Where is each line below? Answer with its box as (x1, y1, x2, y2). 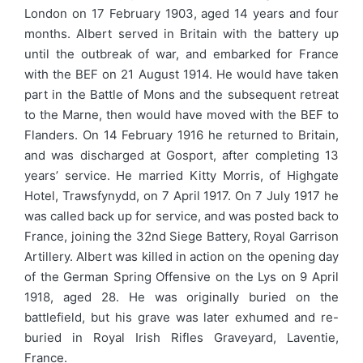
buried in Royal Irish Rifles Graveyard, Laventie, (24, 330, 339, 346)
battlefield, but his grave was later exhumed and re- (24, 310, 339, 326)
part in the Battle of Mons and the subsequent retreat (24, 87, 339, 103)
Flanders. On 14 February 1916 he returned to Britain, (24, 127, 339, 143)
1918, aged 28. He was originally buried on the (24, 289, 339, 305)
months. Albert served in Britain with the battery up (24, 26, 339, 42)
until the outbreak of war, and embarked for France (24, 46, 339, 62)
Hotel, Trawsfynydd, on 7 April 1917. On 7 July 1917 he (24, 188, 339, 204)
